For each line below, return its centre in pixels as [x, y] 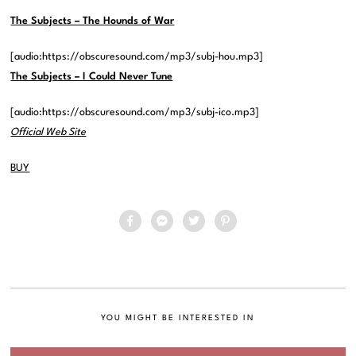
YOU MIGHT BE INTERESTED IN [178, 318]
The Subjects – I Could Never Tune [92, 77]
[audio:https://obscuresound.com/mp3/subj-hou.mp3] [137, 57]
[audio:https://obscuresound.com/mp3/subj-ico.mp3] [135, 112]
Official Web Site [48, 132]
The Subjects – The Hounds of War [93, 21]
